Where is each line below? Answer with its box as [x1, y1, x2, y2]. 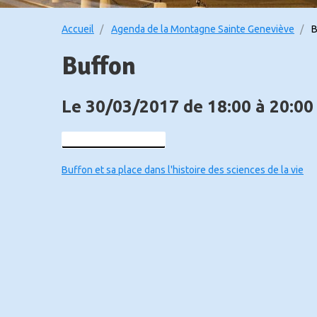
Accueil [62, 23, 94, 35]
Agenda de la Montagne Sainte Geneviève [111, 23, 294, 35]
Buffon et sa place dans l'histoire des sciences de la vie [62, 164, 304, 175]
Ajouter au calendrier [74, 135, 161, 144]
